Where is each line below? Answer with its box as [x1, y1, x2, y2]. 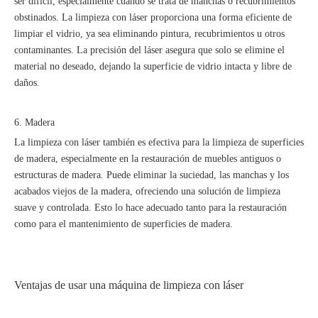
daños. [14, 77, 40, 88]
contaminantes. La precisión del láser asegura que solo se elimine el [14, 45, 285, 55]
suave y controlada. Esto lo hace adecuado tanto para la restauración [14, 202, 287, 213]
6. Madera [14, 117, 55, 128]
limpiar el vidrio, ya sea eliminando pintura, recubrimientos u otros [14, 28, 285, 39]
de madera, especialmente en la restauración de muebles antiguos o [14, 153, 281, 164]
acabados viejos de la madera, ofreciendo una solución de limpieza [14, 186, 280, 197]
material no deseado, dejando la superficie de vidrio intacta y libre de [14, 61, 292, 72]
